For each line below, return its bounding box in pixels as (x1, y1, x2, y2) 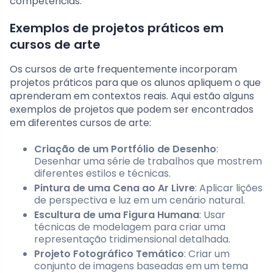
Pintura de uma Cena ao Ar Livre (34, 181, 195, 196)
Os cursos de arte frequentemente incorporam (10, 62, 237, 77)
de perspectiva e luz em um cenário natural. (34, 193, 245, 208)
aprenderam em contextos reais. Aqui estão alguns (10, 89, 254, 104)
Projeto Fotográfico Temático (34, 247, 184, 261)
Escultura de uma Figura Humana (34, 208, 199, 222)
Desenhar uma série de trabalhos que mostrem (34, 154, 262, 169)
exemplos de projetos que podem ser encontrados (10, 102, 253, 117)
